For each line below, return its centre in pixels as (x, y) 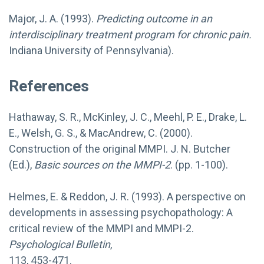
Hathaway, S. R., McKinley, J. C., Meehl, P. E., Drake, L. (128, 117)
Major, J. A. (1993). (52, 18)
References (49, 85)
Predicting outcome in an (154, 18)
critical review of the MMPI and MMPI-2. (101, 228)
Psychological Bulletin (60, 244)
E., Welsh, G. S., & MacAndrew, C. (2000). (101, 133)
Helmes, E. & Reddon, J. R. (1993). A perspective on (127, 196)
